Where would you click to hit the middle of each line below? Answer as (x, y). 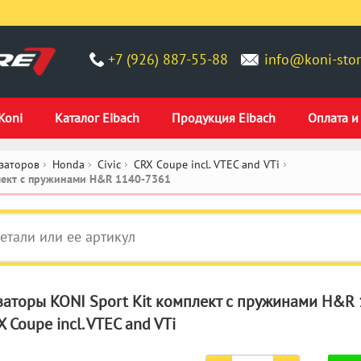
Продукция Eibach (224, 118)
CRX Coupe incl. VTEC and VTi (207, 164)
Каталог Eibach (97, 118)
